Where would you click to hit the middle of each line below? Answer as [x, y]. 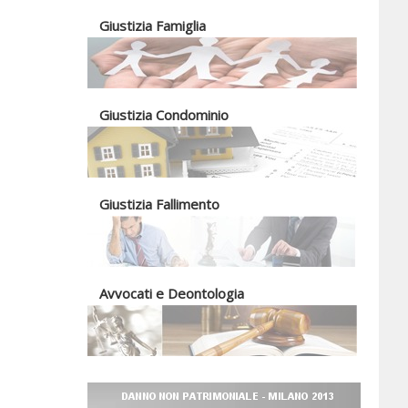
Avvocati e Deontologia [172, 293]
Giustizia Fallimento [159, 204]
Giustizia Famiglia [153, 25]
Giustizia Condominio [164, 115]
